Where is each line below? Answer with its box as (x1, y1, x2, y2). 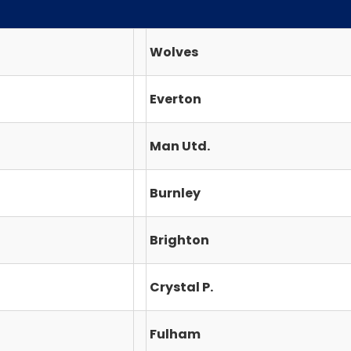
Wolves (150, 42, 198, 61)
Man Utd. (150, 136, 210, 155)
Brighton (150, 230, 209, 249)
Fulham (150, 324, 201, 343)
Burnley (150, 183, 201, 202)
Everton (150, 89, 201, 108)
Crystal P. (150, 277, 213, 296)
